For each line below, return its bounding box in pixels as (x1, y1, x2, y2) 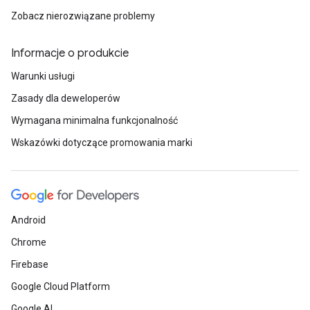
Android (11, 215, 46, 226)
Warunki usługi (11, 71, 75, 82)
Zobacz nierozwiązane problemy (11, 10, 155, 21)
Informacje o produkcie (11, 46, 129, 60)
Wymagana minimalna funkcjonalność (11, 115, 178, 126)
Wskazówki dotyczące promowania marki (11, 137, 192, 148)
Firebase (11, 259, 48, 270)
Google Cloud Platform (11, 281, 110, 292)
